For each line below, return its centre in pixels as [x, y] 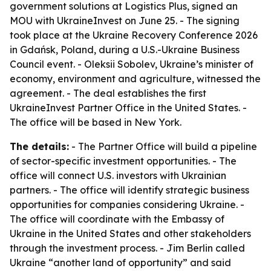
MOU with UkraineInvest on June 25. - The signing [125, 21]
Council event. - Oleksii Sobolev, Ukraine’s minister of [132, 64]
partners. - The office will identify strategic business [129, 190]
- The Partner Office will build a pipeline [163, 146]
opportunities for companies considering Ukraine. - [127, 204]
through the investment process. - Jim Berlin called [127, 248]
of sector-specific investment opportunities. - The [123, 161]
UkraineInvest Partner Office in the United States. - [128, 108]
